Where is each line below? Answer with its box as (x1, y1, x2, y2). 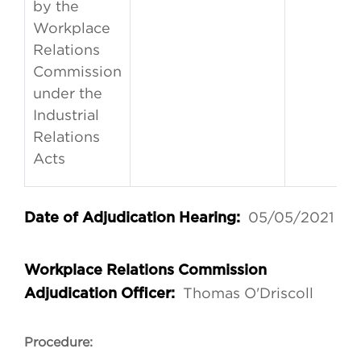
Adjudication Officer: (24, 287, 183, 302)
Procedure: (24, 334, 93, 350)
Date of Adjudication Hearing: (24, 211, 248, 226)
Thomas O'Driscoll (183, 285, 313, 301)
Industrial (33, 107, 99, 123)
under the (33, 85, 102, 102)
